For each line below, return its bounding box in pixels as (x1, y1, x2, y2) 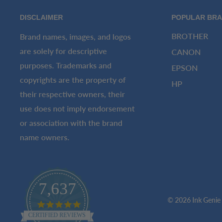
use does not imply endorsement (20, 103, 135, 113)
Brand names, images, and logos (20, 31, 131, 41)
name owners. (20, 132, 69, 142)
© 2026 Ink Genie (167, 196, 221, 205)
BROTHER (171, 31, 209, 41)
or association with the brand (20, 117, 122, 127)
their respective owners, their (20, 89, 125, 99)
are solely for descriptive (20, 46, 107, 55)
